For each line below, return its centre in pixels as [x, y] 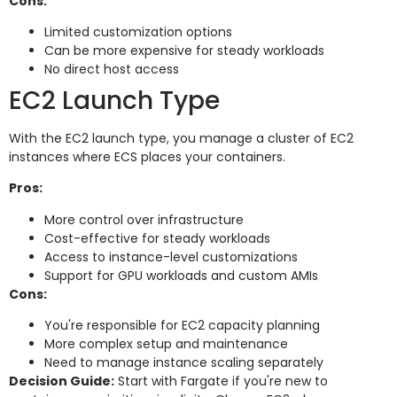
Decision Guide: [62, 381]
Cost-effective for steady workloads [157, 238]
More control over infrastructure [144, 219]
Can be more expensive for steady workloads [184, 51]
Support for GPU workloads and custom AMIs [181, 275]
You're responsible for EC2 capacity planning [182, 326]
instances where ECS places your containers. [147, 157]
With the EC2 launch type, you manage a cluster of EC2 [181, 139]
